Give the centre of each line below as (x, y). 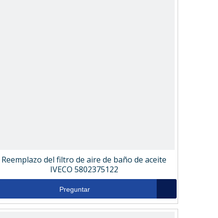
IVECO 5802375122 (84, 169)
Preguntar (75, 189)
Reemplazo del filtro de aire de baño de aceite (84, 160)
